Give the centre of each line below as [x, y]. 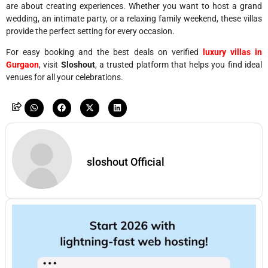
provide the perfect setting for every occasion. [90, 31]
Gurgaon [22, 65]
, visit [50, 65]
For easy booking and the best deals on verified [104, 52]
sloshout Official [126, 162]
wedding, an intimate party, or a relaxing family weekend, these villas [134, 18]
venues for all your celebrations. [65, 77]
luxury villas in [232, 52]
